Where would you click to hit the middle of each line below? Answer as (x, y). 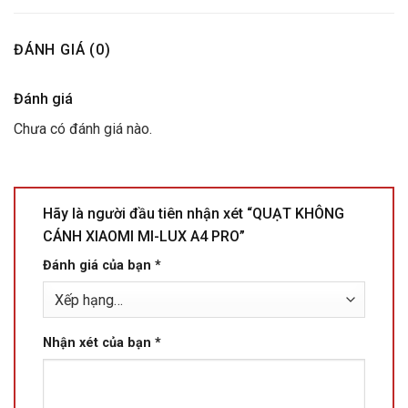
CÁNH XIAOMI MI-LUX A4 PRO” (146, 237)
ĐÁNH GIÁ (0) (62, 50)
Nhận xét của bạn (99, 343)
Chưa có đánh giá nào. (83, 129)
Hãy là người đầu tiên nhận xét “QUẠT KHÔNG (194, 214)
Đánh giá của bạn (99, 266)
